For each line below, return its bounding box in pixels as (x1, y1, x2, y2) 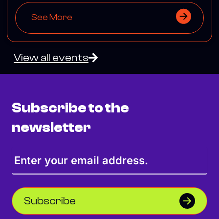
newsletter (12, 119, 93, 135)
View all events (14, 51, 88, 64)
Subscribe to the (12, 100, 129, 116)
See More (31, 12, 72, 23)
